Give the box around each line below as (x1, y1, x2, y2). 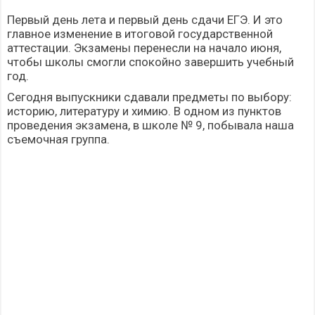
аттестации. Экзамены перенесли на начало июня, (7, 41, 281, 56)
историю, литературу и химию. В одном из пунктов (7, 104, 281, 119)
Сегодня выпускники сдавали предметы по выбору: (7, 90, 292, 105)
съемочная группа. (7, 132, 110, 147)
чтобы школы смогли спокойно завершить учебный (7, 55, 294, 70)
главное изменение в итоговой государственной (7, 27, 273, 41)
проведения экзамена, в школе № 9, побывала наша (7, 118, 294, 133)
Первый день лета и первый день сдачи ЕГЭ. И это (7, 13, 283, 27)
